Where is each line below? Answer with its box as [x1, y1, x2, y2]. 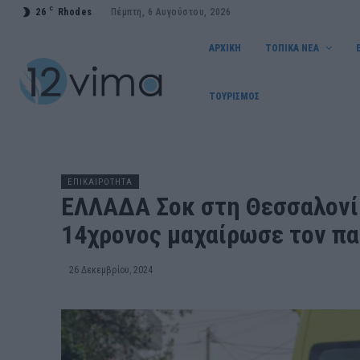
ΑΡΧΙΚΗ [209, 43, 242, 54]
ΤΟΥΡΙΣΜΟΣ [209, 91, 260, 102]
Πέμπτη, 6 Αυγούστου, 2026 [110, 6, 231, 18]
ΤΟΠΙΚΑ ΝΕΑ [265, 43, 320, 54]
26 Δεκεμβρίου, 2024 [69, 264, 153, 276]
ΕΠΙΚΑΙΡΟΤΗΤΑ [67, 177, 133, 187]
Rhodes [57, 6, 92, 18]
